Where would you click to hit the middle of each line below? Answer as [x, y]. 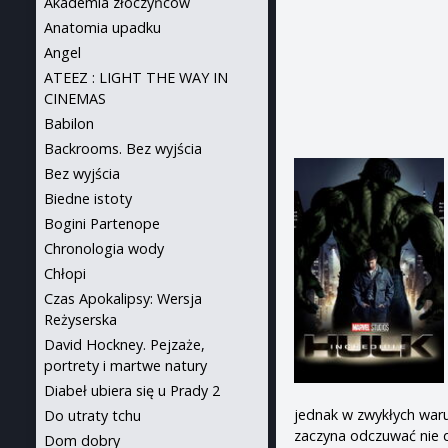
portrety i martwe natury [125, 365]
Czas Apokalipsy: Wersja [123, 298]
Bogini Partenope [102, 223]
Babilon [69, 123]
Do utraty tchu [92, 415]
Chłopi [65, 273]
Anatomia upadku [102, 27]
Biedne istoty [88, 198]
